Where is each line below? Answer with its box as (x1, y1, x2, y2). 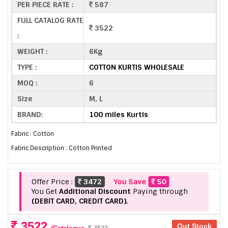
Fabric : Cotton (11, 130, 54, 138)
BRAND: (17, 109, 43, 119)
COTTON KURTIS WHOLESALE (89, 62, 184, 72)
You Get (32, 187, 59, 196)
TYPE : (17, 62, 37, 72)
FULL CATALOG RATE (17, 15, 83, 25)
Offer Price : (32, 177, 75, 187)
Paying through (131, 187, 188, 196)
